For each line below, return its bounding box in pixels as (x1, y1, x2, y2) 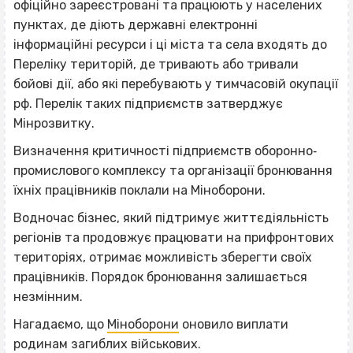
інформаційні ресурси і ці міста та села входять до (13, 37, 327, 53)
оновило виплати (179, 317, 288, 333)
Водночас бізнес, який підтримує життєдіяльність (13, 210, 329, 226)
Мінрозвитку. (13, 116, 95, 132)
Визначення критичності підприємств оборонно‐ (13, 143, 317, 159)
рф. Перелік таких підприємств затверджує (13, 96, 283, 112)
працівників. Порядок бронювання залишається (13, 269, 307, 285)
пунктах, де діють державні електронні (13, 17, 258, 33)
